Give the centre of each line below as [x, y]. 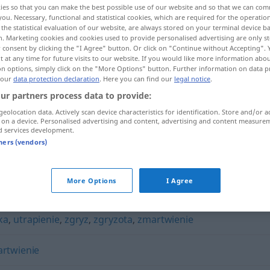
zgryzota [113, 219]
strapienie [114, 134]
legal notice [192, 79]
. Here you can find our [137, 79]
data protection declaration [56, 79]
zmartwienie [165, 219]
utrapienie [36, 219]
